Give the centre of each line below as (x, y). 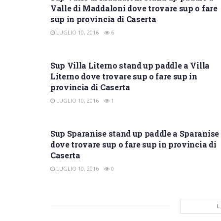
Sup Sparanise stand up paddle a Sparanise (135, 133)
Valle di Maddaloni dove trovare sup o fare (134, 8)
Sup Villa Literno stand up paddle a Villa (130, 65)
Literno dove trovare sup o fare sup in (124, 76)
